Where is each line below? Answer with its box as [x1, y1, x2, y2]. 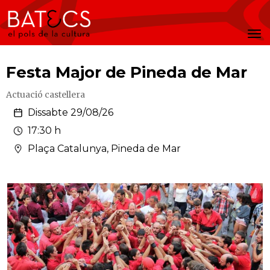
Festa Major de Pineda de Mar [6, 63, 247, 82]
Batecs [5, 12, 71, 36]
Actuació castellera [6, 89, 85, 100]
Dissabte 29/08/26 [28, 107, 113, 118]
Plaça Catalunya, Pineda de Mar [28, 143, 181, 154]
